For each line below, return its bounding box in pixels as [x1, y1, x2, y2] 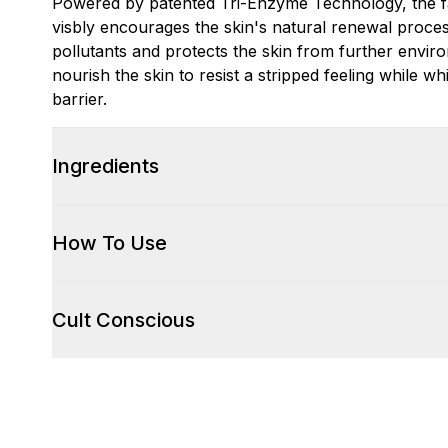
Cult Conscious [52, 308, 195, 332]
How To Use [52, 231, 167, 255]
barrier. [52, 89, 107, 109]
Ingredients [52, 154, 159, 178]
